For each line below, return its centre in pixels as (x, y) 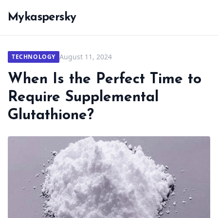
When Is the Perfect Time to (105, 80)
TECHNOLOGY (34, 57)
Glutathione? (51, 116)
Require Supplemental (83, 98)
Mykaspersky (42, 18)
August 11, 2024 (86, 57)
